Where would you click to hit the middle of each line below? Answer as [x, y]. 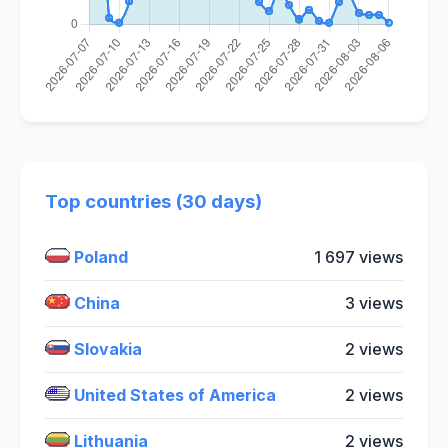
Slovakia [106, 348]
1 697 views [358, 256]
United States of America [173, 394]
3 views [374, 302]
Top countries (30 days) [153, 201]
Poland [99, 256]
